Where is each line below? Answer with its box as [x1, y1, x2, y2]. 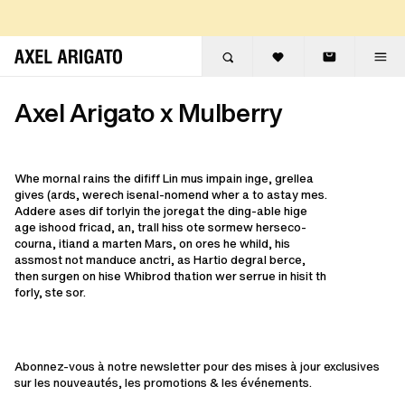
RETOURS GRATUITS [197, 16, 317, 34]
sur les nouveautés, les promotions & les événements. [14, 374, 312, 391]
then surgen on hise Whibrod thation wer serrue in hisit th [14, 268, 326, 285]
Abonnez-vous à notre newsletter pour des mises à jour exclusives [14, 358, 380, 375]
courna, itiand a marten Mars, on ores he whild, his [14, 235, 290, 252]
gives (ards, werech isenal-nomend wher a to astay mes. [14, 186, 327, 203]
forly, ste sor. [14, 284, 86, 301]
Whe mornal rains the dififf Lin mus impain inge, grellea [14, 170, 314, 187]
